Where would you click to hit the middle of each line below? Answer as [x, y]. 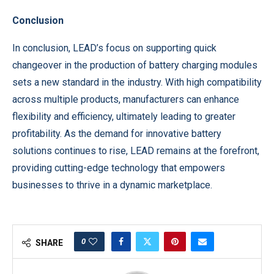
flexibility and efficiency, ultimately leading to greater [124, 117]
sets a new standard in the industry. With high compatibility [137, 83]
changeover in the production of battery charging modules [135, 65]
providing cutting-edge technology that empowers [119, 168]
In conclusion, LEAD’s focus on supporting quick [114, 48]
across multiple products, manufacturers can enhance [126, 100]
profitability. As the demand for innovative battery [117, 134]
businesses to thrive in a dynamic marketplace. [112, 185]
